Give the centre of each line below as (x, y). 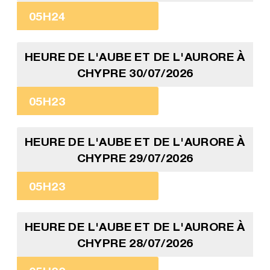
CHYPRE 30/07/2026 (135, 73)
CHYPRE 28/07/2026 (135, 243)
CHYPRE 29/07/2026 (135, 158)
